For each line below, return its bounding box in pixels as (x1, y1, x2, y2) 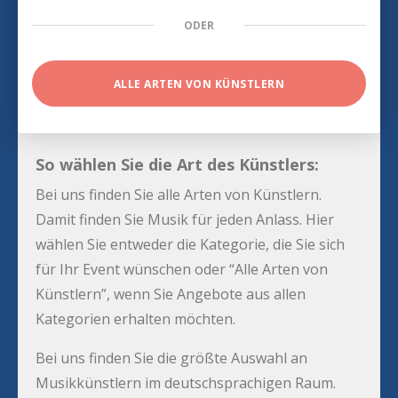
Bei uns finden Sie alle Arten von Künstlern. (36, 185, 322, 205)
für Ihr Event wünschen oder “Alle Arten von (36, 259, 328, 280)
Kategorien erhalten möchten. (36, 309, 235, 330)
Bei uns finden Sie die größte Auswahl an (36, 348, 307, 369)
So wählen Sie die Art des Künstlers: (36, 154, 319, 176)
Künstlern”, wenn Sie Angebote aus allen (36, 284, 306, 305)
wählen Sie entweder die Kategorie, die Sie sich (36, 235, 345, 255)
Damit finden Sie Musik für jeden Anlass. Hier (36, 210, 334, 230)
